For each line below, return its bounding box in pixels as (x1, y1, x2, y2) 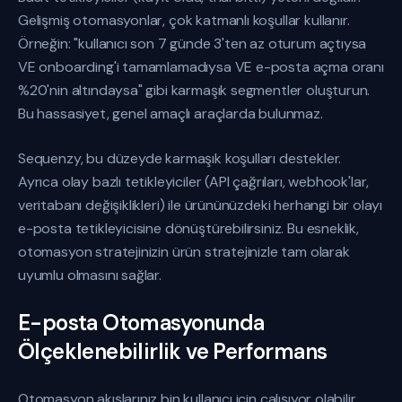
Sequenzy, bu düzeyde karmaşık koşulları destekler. (18, 149, 342, 168)
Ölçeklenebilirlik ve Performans (18, 337, 328, 365)
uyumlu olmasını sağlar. (18, 266, 162, 284)
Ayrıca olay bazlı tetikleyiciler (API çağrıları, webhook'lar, (18, 172, 370, 191)
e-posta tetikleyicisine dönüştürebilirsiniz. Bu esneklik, (18, 219, 359, 238)
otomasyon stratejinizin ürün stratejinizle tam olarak (18, 242, 350, 261)
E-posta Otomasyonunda (18, 309, 265, 336)
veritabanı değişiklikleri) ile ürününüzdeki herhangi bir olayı (18, 196, 383, 214)
